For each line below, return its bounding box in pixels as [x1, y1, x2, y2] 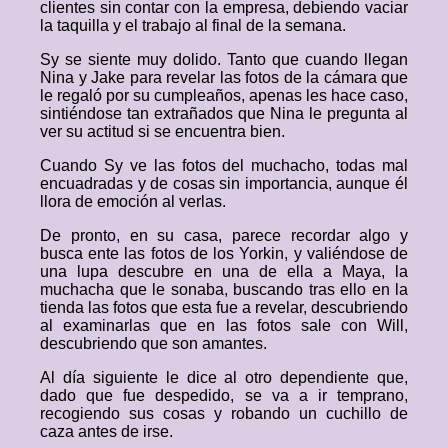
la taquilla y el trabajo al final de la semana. [40, 17, 346, 34]
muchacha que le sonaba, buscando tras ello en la [40, 281, 408, 298]
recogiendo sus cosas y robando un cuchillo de [40, 405, 408, 422]
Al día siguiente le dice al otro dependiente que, [40, 369, 408, 386]
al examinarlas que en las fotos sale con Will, [40, 317, 408, 334]
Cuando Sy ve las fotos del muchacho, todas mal [40, 157, 408, 174]
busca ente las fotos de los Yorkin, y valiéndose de [40, 245, 408, 262]
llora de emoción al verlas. [40, 193, 226, 210]
